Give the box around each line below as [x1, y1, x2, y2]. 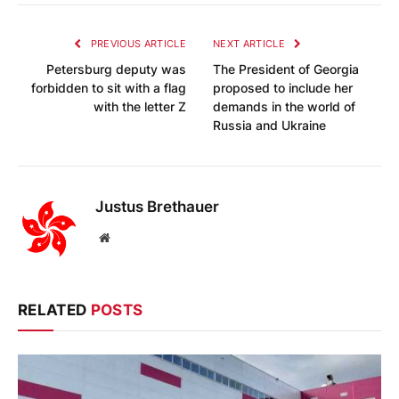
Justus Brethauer [95, 197, 219, 216]
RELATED [18, 300, 91, 319]
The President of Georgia [213, 61, 359, 77]
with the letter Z [94, 98, 186, 114]
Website [109, 230, 149, 243]
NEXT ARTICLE [213, 37, 289, 50]
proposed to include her [213, 79, 353, 95]
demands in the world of [213, 98, 355, 114]
